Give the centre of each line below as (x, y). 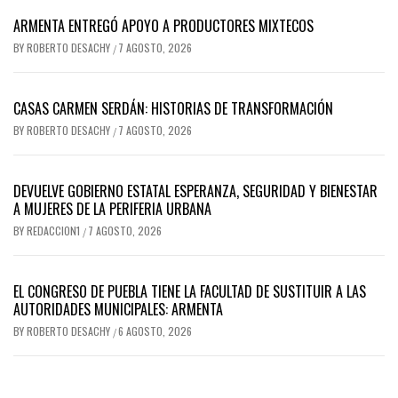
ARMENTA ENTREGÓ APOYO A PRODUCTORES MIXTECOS (163, 26)
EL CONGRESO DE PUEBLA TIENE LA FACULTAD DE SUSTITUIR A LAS (190, 292)
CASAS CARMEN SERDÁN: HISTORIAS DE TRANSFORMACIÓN (173, 109)
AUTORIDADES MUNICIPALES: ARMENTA (118, 310)
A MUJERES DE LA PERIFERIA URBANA (112, 209)
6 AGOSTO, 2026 (155, 331)
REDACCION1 (55, 231)
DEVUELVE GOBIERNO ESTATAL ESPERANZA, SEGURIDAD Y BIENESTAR (195, 191)
